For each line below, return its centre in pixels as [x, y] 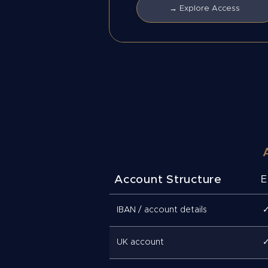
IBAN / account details [162, 210]
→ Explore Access [205, 9]
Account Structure [168, 180]
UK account [140, 242]
